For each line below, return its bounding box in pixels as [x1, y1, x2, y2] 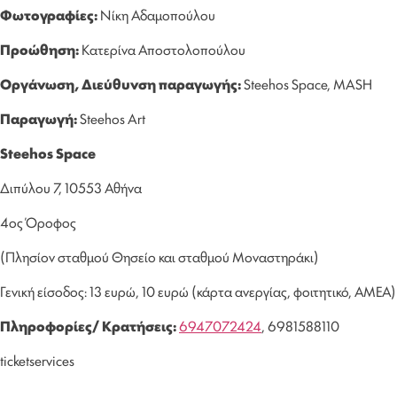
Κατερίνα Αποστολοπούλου [79, 38, 245, 59]
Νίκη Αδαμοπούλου [97, 4, 218, 25]
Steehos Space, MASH [241, 73, 372, 94]
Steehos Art [77, 107, 145, 128]
